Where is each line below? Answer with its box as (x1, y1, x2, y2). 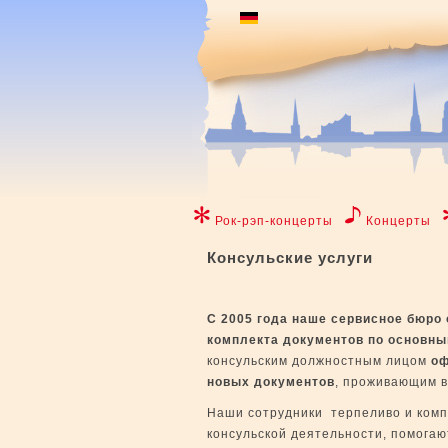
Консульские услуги (207, 249, 373, 266)
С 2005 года (207, 312, 292, 326)
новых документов (207, 375, 335, 389)
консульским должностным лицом (207, 354, 427, 368)
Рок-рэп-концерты (215, 214, 333, 228)
